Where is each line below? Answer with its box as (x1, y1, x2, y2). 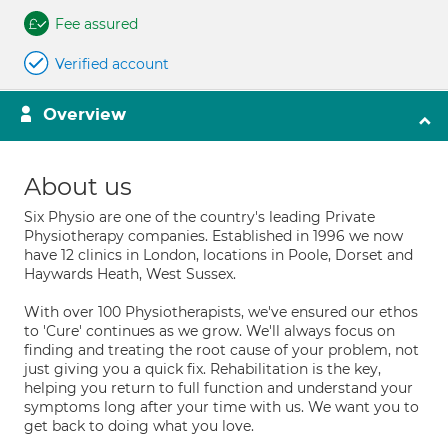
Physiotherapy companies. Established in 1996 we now (24, 227, 403, 245)
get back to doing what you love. (24, 417, 254, 435)
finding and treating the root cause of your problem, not (24, 341, 419, 359)
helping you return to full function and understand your (24, 379, 413, 397)
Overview (43, 104, 126, 125)
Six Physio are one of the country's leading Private (24, 208, 375, 226)
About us (24, 172, 132, 201)
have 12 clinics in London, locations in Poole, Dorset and (24, 246, 413, 264)
